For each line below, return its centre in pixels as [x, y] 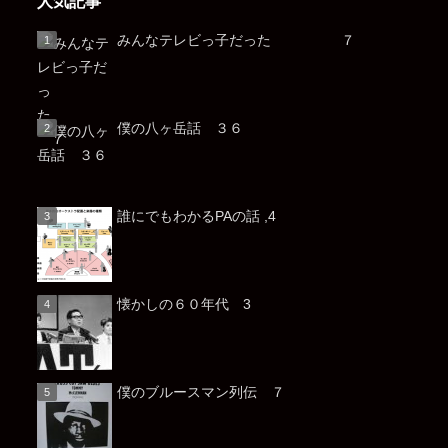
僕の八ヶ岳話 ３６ [179, 128]
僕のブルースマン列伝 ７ [200, 392]
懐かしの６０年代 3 [183, 304]
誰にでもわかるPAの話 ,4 [196, 216]
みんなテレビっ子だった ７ [235, 40]
